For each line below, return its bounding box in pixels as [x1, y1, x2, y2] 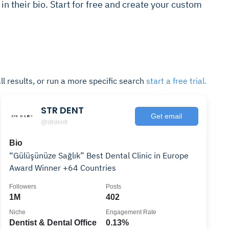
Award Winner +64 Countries [9, 163, 117, 173]
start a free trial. [146, 76, 207, 86]
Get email [151, 111, 182, 120]
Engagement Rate [106, 209, 157, 216]
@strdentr [41, 118, 68, 126]
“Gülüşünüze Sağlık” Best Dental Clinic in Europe [9, 150, 189, 161]
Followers [9, 183, 37, 190]
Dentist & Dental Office [9, 218, 97, 227]
